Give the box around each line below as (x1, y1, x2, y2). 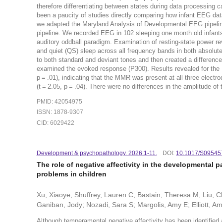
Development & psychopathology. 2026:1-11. (36, 150, 157, 157)
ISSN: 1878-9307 (36, 109, 83, 115)
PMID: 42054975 (36, 98, 82, 105)
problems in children (36, 169, 107, 178)
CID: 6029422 (36, 120, 74, 126)
